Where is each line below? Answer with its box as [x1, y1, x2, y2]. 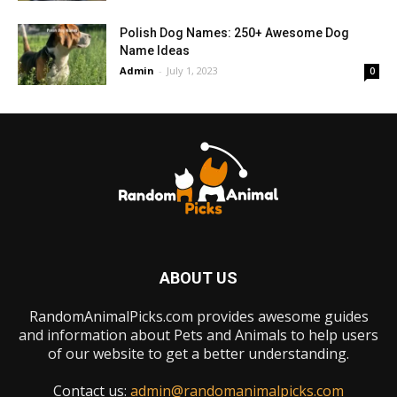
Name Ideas [120, 43, 190, 58]
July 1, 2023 [167, 63, 218, 77]
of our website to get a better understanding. [48, 343, 349, 363]
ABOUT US [160, 268, 237, 287]
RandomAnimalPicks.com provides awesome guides [28, 306, 369, 326]
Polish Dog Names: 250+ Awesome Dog [120, 25, 349, 40]
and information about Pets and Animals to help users [19, 324, 378, 345]
